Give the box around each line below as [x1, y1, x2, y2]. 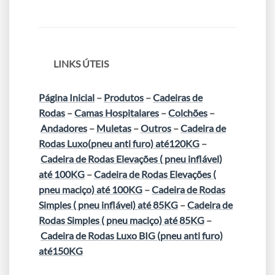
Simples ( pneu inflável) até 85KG [39, 199, 178, 211]
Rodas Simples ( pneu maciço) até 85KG [39, 214, 204, 227]
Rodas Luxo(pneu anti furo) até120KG [39, 137, 199, 150]
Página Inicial [39, 91, 95, 104]
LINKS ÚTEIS [53, 58, 109, 70]
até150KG [39, 245, 83, 257]
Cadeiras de [153, 91, 203, 104]
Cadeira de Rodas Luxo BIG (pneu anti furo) [41, 230, 223, 242]
